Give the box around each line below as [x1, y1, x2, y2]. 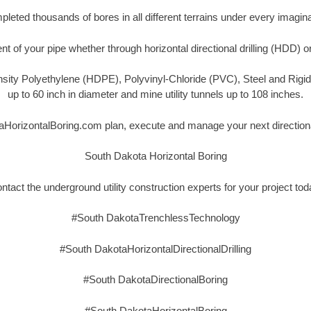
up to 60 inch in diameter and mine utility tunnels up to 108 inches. [8, 88, 303, 101]
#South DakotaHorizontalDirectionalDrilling [60, 242, 251, 255]
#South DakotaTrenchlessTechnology [71, 212, 240, 224]
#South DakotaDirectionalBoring [83, 274, 228, 286]
